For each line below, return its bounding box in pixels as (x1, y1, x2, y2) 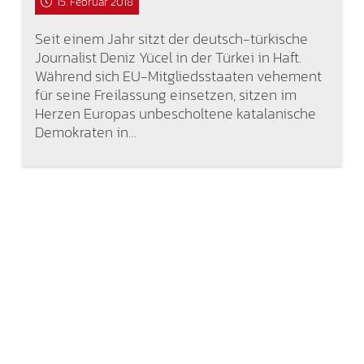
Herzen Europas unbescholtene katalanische (34, 102, 316, 124)
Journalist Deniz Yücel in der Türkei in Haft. (34, 45, 301, 68)
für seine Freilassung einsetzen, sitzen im (34, 83, 297, 106)
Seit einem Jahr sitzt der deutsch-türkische (34, 27, 308, 50)
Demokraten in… (34, 120, 136, 143)
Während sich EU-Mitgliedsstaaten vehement (34, 64, 322, 87)
